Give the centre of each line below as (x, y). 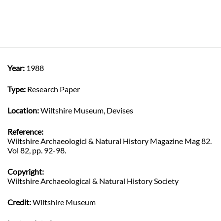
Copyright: (26, 171)
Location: (23, 110)
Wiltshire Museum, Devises (87, 110)
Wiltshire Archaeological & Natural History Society (93, 181)
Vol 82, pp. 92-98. (37, 150)
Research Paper (54, 89)
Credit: (19, 202)
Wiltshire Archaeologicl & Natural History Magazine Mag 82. (110, 141)
